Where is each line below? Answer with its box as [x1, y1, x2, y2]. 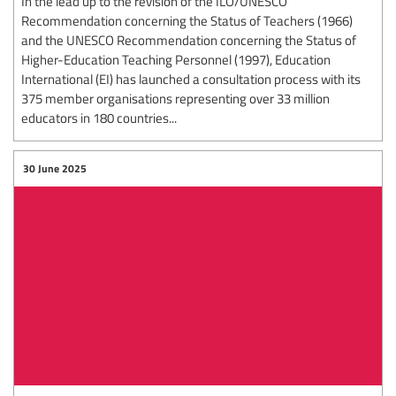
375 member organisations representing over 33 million [21, 89, 330, 108]
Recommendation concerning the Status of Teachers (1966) [21, 11, 353, 30]
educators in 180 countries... [21, 109, 177, 127]
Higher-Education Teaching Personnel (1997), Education [21, 50, 331, 69]
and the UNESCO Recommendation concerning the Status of [21, 31, 356, 49]
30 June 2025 [23, 161, 87, 177]
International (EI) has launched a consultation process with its [21, 70, 361, 88]
